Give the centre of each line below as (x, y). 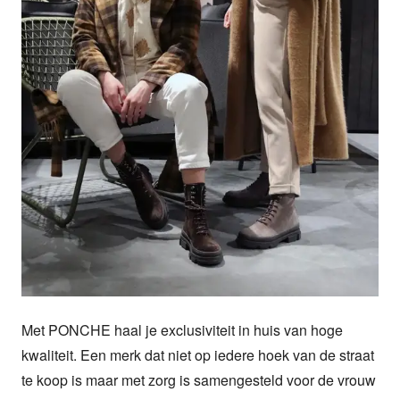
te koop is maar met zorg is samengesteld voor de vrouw (199, 379)
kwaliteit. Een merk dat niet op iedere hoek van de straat (198, 354)
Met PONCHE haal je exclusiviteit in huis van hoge (182, 329)
